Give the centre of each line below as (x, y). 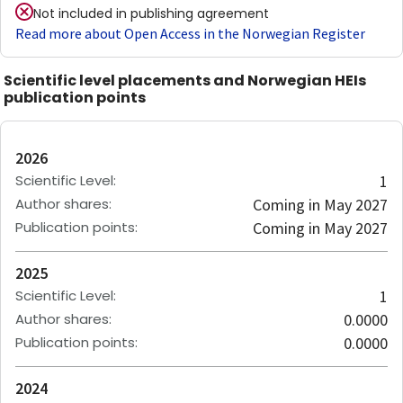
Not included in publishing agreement (151, 13)
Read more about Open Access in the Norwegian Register (190, 33)
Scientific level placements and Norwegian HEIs (185, 81)
